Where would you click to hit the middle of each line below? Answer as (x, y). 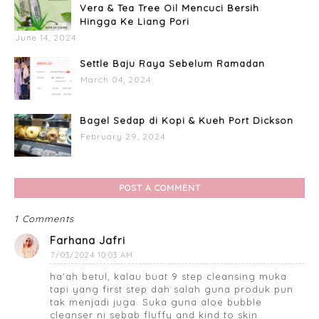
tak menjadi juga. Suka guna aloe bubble (156, 302)
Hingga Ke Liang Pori (135, 22)
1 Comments (44, 219)
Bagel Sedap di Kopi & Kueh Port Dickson (187, 121)
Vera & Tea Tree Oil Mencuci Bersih (169, 8)
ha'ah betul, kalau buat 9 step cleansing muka (168, 277)
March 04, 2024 (116, 80)
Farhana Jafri (88, 241)
